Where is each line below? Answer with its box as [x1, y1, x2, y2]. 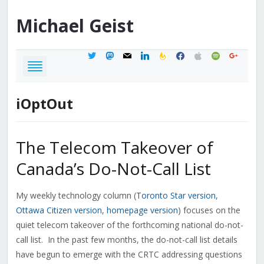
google [227, 48, 255, 60]
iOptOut [15, 94, 73, 114]
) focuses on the [177, 204, 240, 216]
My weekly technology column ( [15, 190, 136, 202]
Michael [15, 14, 84, 38]
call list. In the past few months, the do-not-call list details [15, 234, 237, 246]
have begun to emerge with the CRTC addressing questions [15, 249, 242, 260]
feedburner [157, 48, 199, 60]
